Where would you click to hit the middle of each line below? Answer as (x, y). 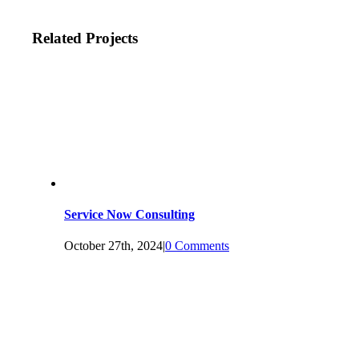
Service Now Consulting (129, 214)
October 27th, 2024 (113, 246)
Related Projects (85, 38)
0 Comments (197, 246)
